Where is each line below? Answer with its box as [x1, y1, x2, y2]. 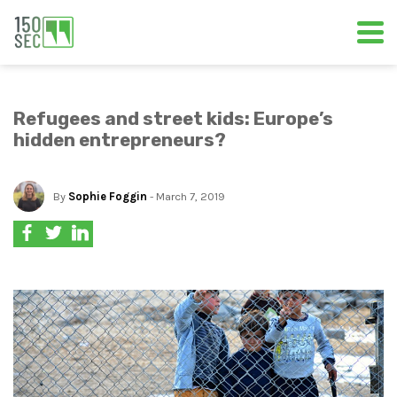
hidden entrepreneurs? [13, 129, 226, 151]
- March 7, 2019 [147, 190, 225, 203]
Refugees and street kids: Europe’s [13, 108, 333, 129]
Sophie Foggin [68, 190, 147, 203]
